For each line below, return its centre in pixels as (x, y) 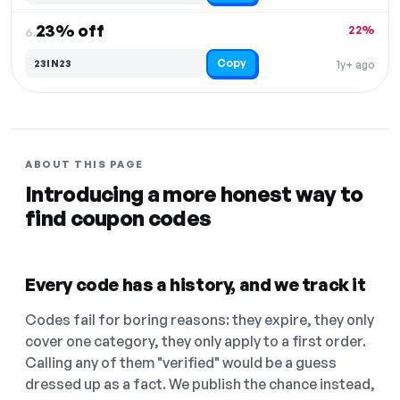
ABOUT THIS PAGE (84, 165)
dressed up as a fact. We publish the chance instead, (200, 384)
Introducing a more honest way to (194, 194)
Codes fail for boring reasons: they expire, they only (200, 320)
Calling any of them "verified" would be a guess (181, 363)
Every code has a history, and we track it (196, 285)
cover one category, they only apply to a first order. (196, 342)
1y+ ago (356, 65)
